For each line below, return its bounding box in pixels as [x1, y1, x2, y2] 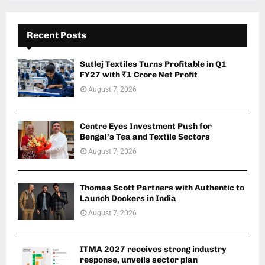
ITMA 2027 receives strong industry [80, 244, 227, 255]
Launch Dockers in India [80, 193, 176, 204]
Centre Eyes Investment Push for [80, 121, 212, 131]
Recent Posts [27, 30, 86, 41]
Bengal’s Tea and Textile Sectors [80, 131, 210, 142]
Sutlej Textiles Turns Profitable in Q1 [80, 59, 227, 70]
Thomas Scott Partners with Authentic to [80, 183, 244, 193]
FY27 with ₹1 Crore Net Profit [80, 70, 198, 80]
